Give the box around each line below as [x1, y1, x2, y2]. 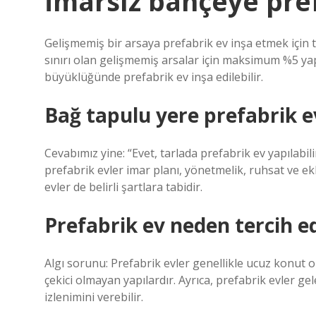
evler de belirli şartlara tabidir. [44, 179, 202, 195]
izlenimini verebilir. [44, 289, 143, 305]
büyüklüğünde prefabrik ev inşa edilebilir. [44, 69, 263, 85]
